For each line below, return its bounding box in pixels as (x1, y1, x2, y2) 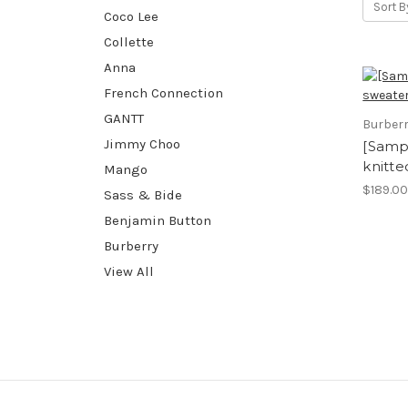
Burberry (104, 237, 158, 254)
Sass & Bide (104, 186, 182, 203)
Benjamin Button (104, 211, 211, 229)
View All (104, 262, 154, 280)
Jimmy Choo (104, 135, 180, 152)
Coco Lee (104, 7, 158, 25)
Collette (104, 33, 154, 50)
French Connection (104, 84, 223, 101)
